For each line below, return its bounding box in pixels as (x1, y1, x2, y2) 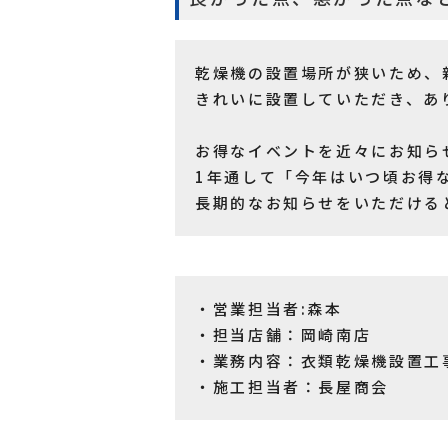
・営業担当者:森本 (195, 297, 343, 319)
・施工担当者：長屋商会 (195, 375, 389, 397)
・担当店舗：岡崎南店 (195, 323, 372, 345)
